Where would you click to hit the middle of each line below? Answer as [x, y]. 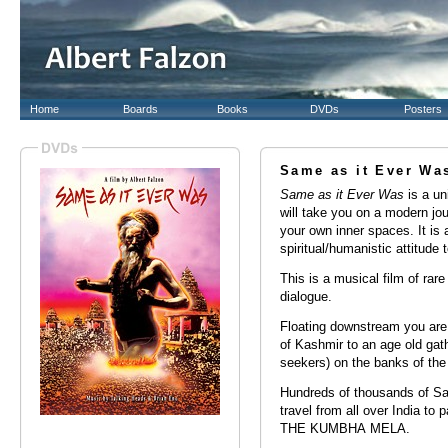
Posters [422, 109]
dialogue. [306, 297]
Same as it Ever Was [342, 195]
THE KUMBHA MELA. [345, 429]
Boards [141, 109]
